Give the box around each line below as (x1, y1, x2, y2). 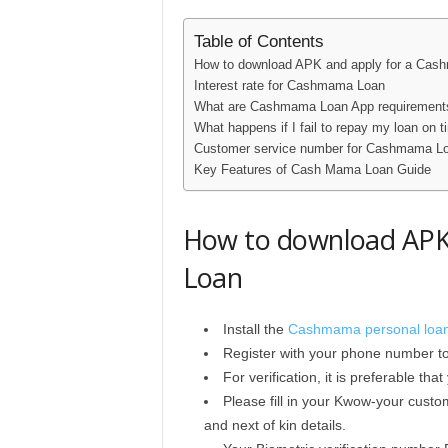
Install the (222, 320, 288, 337)
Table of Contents (193, 32, 324, 52)
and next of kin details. (203, 416, 346, 433)
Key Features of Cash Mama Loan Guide (193, 162, 431, 177)
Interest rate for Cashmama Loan (193, 78, 385, 93)
